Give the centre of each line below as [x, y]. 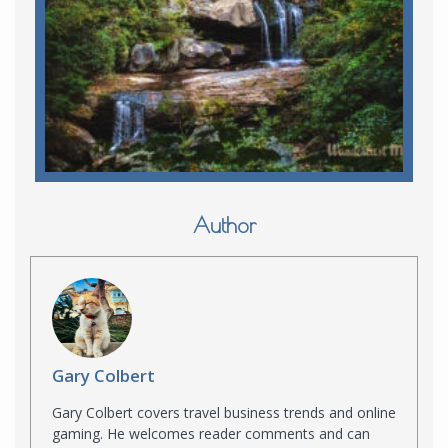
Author [224, 224]
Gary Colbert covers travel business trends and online [224, 413]
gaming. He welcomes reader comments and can [211, 434]
